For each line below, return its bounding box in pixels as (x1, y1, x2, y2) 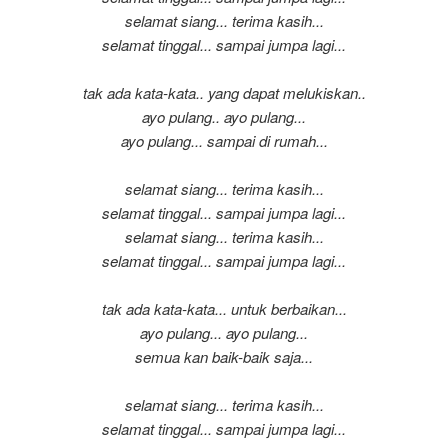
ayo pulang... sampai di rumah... (120, 130, 328, 152)
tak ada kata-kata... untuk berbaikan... (101, 298, 347, 320)
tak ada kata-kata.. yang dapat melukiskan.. (82, 82, 366, 104)
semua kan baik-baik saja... (135, 346, 313, 368)
